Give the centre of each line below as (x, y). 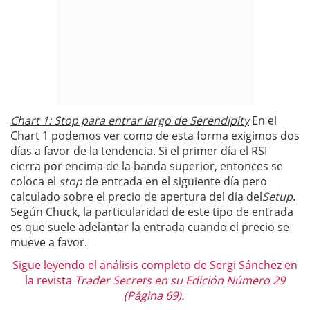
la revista (50, 280)
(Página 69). (155, 295)
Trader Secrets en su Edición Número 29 (180, 280)
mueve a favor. (49, 242)
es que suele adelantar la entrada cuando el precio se (150, 227)
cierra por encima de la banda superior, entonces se (147, 166)
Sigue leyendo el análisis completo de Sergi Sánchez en (155, 265)
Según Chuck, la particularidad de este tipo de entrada (152, 212)
